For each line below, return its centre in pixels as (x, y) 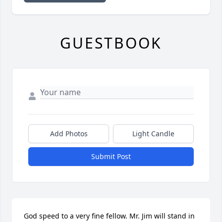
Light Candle (153, 134)
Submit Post (111, 157)
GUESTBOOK (111, 43)
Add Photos (69, 134)
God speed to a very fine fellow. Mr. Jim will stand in (109, 216)
